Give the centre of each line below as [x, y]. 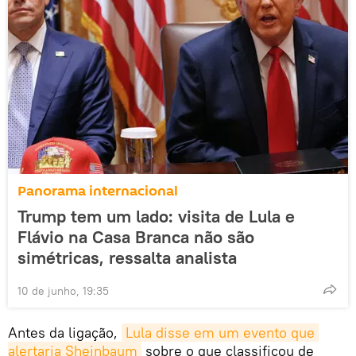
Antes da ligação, [65, 333]
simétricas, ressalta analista [127, 258]
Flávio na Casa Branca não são [136, 237]
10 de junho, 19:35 [63, 291]
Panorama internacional [98, 192]
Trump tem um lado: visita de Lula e [156, 217]
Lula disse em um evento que [220, 333]
